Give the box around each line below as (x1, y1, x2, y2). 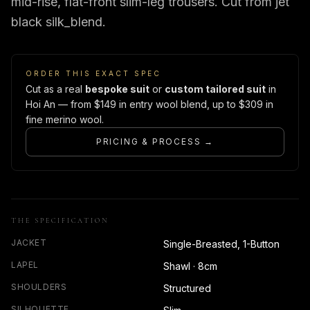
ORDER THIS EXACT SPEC (26, 69, 161, 78)
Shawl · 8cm (163, 260, 217, 273)
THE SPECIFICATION (11, 217, 109, 226)
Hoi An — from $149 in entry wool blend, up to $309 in (26, 98, 273, 111)
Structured (163, 282, 211, 295)
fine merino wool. (26, 113, 104, 126)
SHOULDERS (11, 282, 67, 293)
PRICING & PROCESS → (95, 136, 215, 147)
